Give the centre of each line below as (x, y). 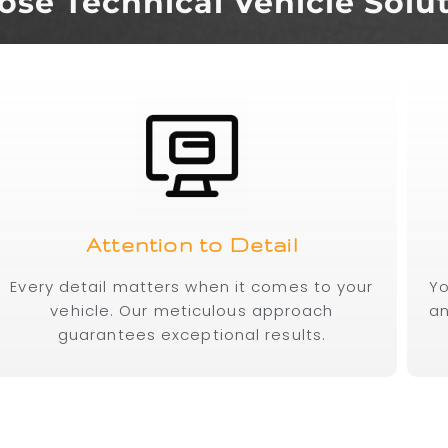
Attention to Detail (192, 245)
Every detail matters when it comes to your (192, 287)
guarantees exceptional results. (192, 335)
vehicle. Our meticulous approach (192, 311)
